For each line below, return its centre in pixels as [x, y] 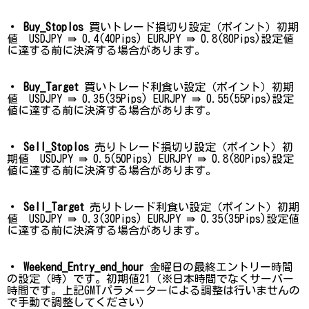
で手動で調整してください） [79, 302]
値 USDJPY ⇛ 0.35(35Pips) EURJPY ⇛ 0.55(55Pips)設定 [150, 98]
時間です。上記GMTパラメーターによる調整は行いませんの [153, 290]
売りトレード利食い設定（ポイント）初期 [192, 207]
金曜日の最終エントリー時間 [219, 267]
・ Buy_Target [43, 87]
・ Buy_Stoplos [45, 27]
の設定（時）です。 [57, 278]
